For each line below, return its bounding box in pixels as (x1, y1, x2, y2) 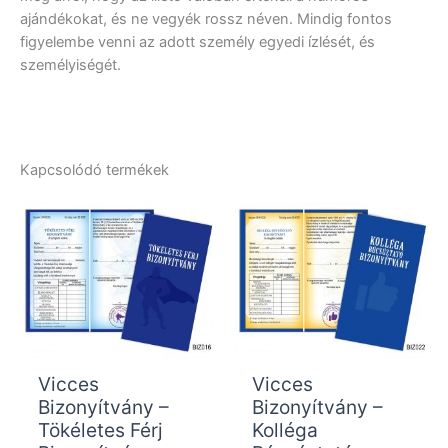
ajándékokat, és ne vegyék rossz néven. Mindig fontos (20, 10, 392, 29)
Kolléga (251, 417, 318, 442)
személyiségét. (20, 56, 121, 75)
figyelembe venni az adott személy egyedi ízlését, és (20, 33, 375, 52)
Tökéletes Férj (37, 417, 163, 442)
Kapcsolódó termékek (20, 161, 169, 180)
